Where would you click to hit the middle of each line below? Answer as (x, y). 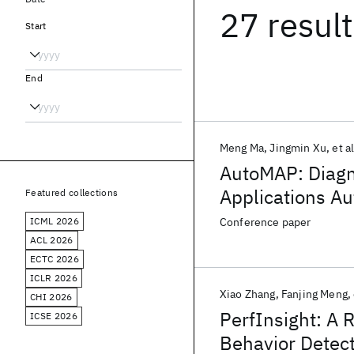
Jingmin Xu (298, 148)
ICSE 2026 (54, 316)
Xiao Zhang (248, 294)
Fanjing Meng (314, 294)
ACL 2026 (52, 240)
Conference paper (265, 222)
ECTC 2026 (55, 259)
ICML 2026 (55, 221)
